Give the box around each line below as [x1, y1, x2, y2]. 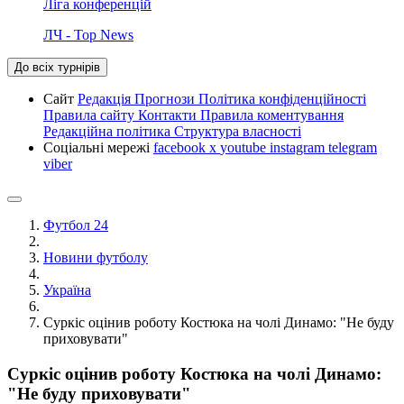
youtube [220, 139, 270, 155]
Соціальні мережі [43, 139, 153, 155]
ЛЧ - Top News [43, 26, 133, 42]
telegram [328, 139, 377, 155]
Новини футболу [43, 249, 148, 265]
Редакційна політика [43, 123, 174, 139]
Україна [43, 281, 91, 298]
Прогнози [134, 90, 198, 106]
